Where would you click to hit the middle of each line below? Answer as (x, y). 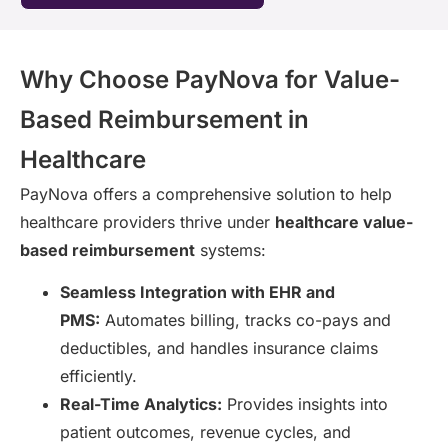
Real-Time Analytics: (141, 403)
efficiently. (98, 375)
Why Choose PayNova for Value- (210, 79)
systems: (230, 249)
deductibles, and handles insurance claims (219, 347)
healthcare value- (344, 221)
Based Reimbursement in (164, 119)
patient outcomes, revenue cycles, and (205, 431)
